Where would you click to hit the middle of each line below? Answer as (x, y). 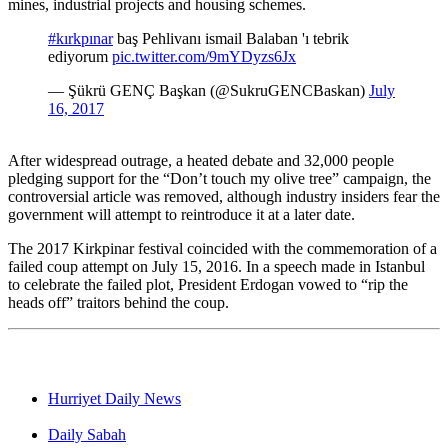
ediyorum (80, 57)
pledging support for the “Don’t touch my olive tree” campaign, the (219, 179)
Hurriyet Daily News (114, 399)
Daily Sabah (87, 435)
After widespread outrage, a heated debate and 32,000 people (201, 161)
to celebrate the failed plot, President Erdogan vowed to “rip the (208, 285)
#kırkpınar (80, 39)
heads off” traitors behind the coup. (118, 303)
